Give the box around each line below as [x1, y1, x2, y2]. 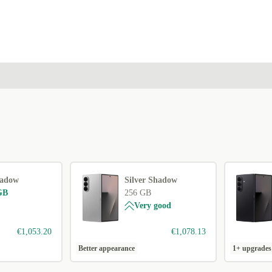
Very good [134, 201, 172, 211]
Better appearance [78, 244, 135, 253]
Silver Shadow [124, 175, 178, 185]
